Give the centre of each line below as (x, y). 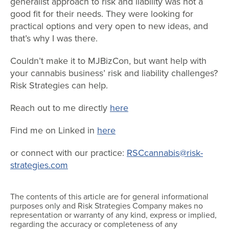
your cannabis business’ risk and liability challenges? (114, 73)
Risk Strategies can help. (59, 85)
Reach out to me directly (59, 108)
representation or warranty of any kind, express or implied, (113, 215)
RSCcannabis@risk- (165, 153)
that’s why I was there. (54, 38)
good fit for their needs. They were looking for (102, 14)
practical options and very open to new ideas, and (109, 26)
